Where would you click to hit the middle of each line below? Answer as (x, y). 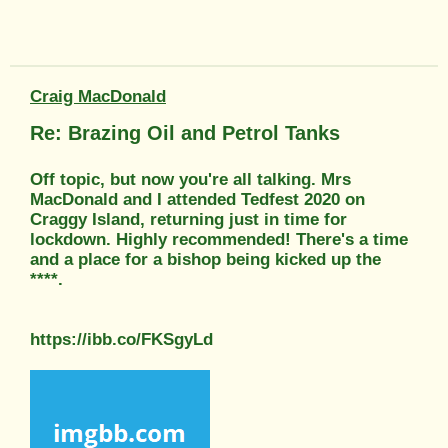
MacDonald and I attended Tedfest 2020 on (197, 199)
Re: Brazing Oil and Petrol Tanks (185, 132)
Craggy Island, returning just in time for (188, 219)
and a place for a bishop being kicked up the (205, 259)
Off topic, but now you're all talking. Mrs (190, 179)
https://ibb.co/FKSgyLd (121, 339)
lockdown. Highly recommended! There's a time (219, 239)
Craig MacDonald (98, 96)
